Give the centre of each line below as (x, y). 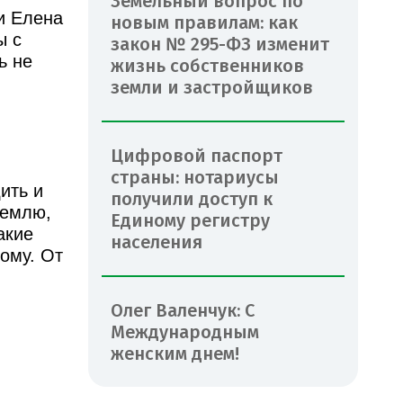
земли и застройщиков (212, 87)
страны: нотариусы (195, 177)
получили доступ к (192, 198)
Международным (185, 331)
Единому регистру (190, 220)
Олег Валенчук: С (183, 310)
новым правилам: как (204, 22)
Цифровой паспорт (197, 155)
